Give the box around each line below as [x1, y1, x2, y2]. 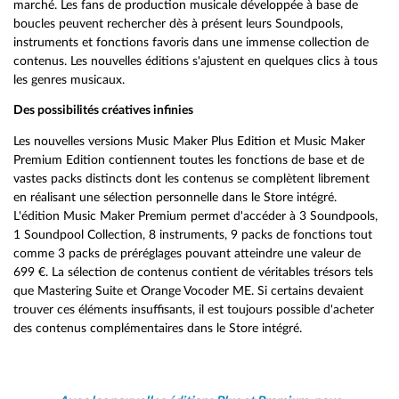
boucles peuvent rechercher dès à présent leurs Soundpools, [13, 16, 343, 30]
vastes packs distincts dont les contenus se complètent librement [13, 171, 370, 185]
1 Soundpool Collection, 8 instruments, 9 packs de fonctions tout [13, 227, 372, 241]
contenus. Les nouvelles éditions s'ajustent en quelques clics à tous [13, 53, 378, 68]
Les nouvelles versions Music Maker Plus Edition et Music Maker [13, 134, 365, 148]
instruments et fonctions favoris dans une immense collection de [13, 35, 369, 49]
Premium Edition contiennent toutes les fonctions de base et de [13, 152, 364, 167]
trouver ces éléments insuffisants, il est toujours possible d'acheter [13, 302, 374, 316]
